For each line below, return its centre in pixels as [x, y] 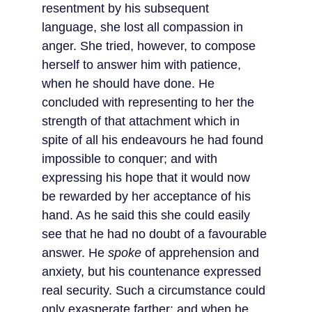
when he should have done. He [130, 84]
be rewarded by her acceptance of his [148, 196]
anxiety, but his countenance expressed [153, 272]
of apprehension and [202, 253]
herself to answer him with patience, [143, 65]
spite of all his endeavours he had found [154, 140]
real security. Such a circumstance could [155, 290]
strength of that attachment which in [142, 121]
